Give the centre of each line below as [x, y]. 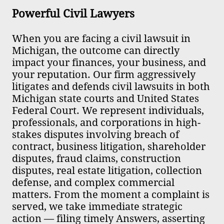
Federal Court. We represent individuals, [108, 110]
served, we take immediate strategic [97, 206]
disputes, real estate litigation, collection [107, 170]
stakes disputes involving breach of [95, 134]
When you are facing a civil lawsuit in [101, 38]
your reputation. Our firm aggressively [104, 74]
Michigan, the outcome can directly [96, 50]
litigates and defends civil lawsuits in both [111, 86]
